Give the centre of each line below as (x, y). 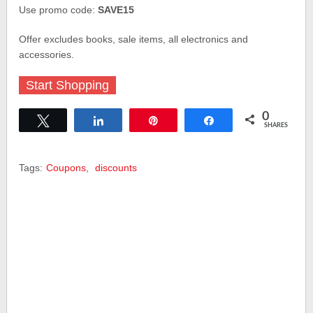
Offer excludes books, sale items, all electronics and (134, 39)
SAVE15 (116, 10)
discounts (116, 168)
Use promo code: (59, 10)
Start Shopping (68, 85)
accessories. (47, 54)
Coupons (66, 168)
